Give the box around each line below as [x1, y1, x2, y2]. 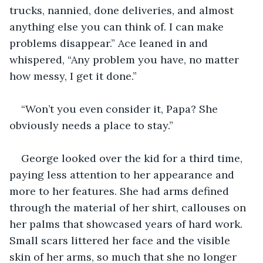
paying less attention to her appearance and [9, 167, 237, 181]
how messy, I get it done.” [9, 69, 137, 83]
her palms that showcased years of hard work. [9, 217, 245, 231]
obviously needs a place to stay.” [9, 118, 173, 132]
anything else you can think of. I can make [9, 19, 227, 33]
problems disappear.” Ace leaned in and [9, 36, 211, 50]
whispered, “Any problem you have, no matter [9, 52, 242, 66]
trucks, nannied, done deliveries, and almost [9, 3, 237, 17]
